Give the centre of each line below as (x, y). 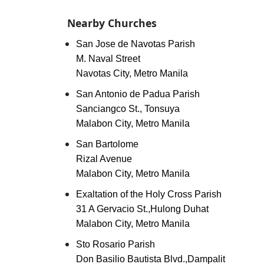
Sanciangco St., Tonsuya (128, 109)
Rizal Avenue (104, 159)
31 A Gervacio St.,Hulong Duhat (142, 209)
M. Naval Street (108, 59)
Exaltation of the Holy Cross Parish (149, 194)
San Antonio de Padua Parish (138, 94)
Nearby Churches (112, 23)
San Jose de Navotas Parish (136, 44)
